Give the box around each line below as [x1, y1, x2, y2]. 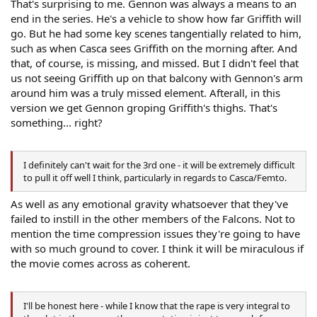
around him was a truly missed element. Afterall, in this [11, 86, 280, 100]
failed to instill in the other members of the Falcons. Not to [11, 212, 295, 226]
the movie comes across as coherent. [11, 256, 190, 271]
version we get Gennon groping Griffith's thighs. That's [11, 100, 277, 115]
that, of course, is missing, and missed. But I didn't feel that [11, 56, 299, 71]
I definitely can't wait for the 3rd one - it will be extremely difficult [23, 158, 295, 171]
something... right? [11, 115, 103, 130]
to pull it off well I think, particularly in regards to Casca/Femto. [23, 171, 287, 184]
